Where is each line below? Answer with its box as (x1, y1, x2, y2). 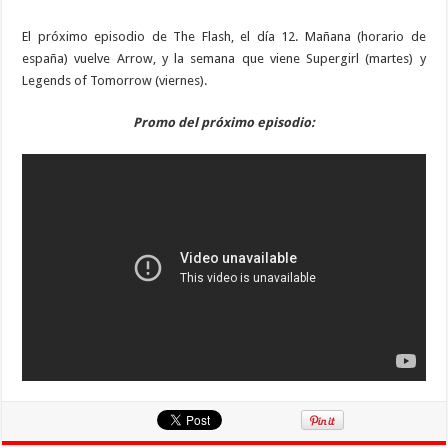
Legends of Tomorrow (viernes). (22, 72, 208, 88)
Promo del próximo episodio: (132, 114, 315, 130)
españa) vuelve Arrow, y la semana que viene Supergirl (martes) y (22, 50, 426, 66)
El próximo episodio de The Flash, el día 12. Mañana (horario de (22, 28, 426, 44)
